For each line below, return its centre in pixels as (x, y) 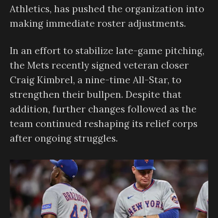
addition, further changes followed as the (103, 109)
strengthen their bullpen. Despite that (96, 95)
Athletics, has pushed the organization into (107, 9)
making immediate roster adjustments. (98, 23)
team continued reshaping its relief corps (104, 124)
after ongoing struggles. (64, 138)
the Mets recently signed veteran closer (99, 65)
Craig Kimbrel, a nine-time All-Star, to (96, 80)
